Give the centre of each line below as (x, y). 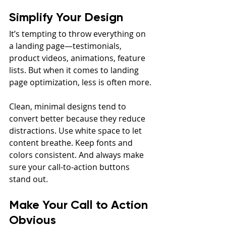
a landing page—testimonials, (66, 46)
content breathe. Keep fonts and (72, 143)
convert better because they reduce (78, 118)
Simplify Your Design (66, 17)
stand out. (29, 179)
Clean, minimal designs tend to (69, 106)
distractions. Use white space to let (76, 130)
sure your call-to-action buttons (70, 167)
